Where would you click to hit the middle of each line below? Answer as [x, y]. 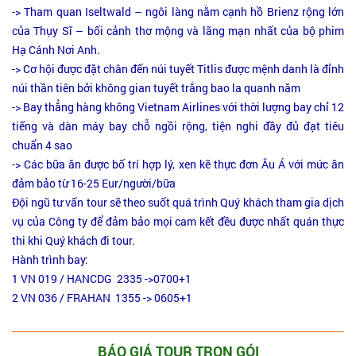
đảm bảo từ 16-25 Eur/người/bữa [94, 183]
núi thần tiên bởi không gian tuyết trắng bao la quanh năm [156, 87]
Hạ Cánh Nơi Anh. [56, 49]
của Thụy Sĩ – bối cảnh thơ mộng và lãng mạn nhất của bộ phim [178, 30]
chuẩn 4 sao [42, 145]
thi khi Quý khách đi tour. [74, 240]
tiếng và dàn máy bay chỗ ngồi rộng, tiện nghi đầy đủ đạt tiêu [178, 126]
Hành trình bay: [50, 259]
